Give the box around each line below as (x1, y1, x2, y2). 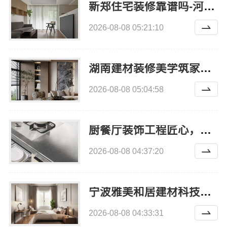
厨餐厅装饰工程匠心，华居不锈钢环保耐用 (200, 124, 211, 136)
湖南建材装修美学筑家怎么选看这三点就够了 (200, 62, 211, 74)
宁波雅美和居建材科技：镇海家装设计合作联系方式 (200, 185, 211, 198)
